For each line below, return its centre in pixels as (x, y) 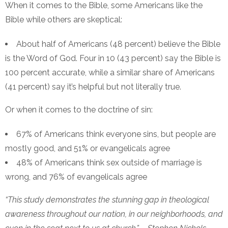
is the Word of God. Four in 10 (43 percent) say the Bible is (113, 59)
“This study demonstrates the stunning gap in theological (107, 200)
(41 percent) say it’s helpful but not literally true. (93, 87)
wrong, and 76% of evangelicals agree (76, 177)
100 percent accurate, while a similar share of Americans (110, 73)
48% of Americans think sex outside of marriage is (109, 163)
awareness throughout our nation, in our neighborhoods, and (114, 214)
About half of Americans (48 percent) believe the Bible (118, 44)
